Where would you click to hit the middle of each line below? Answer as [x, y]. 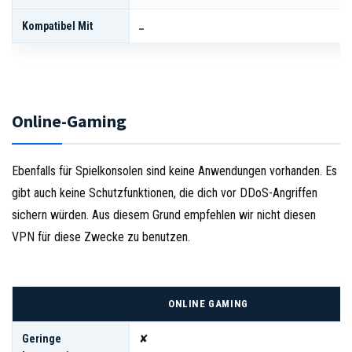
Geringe [42, 338]
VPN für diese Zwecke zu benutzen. [101, 236]
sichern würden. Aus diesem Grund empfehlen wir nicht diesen [164, 214]
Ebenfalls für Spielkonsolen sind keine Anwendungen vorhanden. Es [174, 170]
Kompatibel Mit [57, 26]
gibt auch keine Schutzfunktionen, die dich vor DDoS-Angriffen [165, 192]
